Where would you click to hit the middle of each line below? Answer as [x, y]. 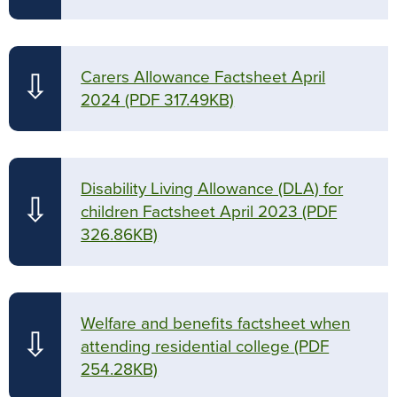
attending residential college [186, 346]
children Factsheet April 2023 [190, 211]
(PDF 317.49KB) [180, 100]
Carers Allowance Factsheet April [203, 77]
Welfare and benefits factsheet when [216, 323]
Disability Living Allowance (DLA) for [212, 188]
